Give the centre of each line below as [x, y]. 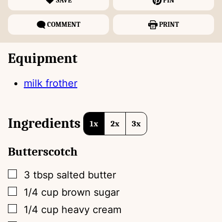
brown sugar [90, 193]
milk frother [51, 83]
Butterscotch [43, 152]
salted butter [86, 175]
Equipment [43, 59]
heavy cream [91, 210]
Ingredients [46, 124]
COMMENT [64, 25]
